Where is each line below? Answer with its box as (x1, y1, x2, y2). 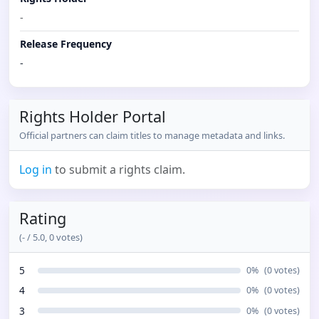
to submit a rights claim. (52, 162, 186, 178)
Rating (19, 208, 67, 229)
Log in (19, 162, 53, 178)
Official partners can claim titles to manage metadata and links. (19, 129, 286, 142)
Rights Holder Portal (19, 105, 167, 127)
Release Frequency (20, 37, 113, 51)
